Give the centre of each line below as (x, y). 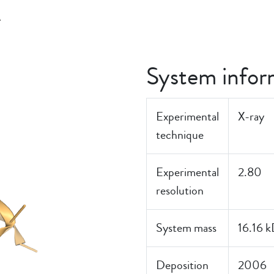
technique (180, 135)
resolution (180, 191)
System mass (186, 228)
